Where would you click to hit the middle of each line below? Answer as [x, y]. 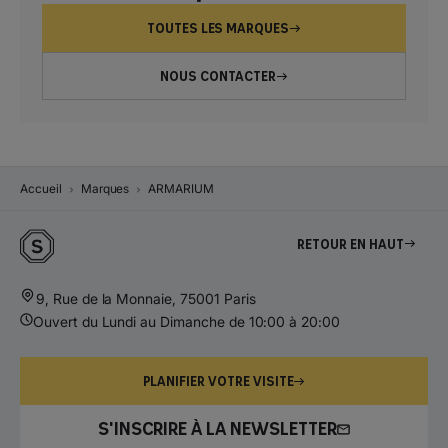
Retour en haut [350, 243]
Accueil [41, 189]
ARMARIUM [181, 189]
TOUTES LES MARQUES [218, 27]
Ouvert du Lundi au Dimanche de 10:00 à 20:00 [186, 322]
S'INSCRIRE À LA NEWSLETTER [217, 429]
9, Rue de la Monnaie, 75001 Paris [146, 299]
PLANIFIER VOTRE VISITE [218, 380]
